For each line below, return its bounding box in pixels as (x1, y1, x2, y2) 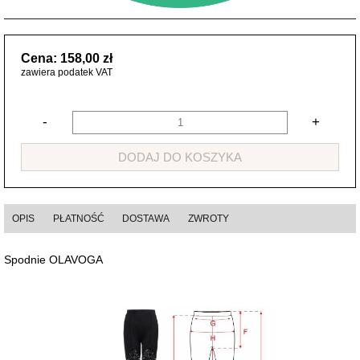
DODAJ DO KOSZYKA (118, 149, 242, 164)
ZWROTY (187, 213, 229, 225)
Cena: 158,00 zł (21, 51, 112, 66)
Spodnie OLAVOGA (4, 253, 103, 267)
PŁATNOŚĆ (52, 213, 104, 225)
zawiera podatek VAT (21, 67, 112, 79)
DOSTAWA (122, 213, 170, 225)
